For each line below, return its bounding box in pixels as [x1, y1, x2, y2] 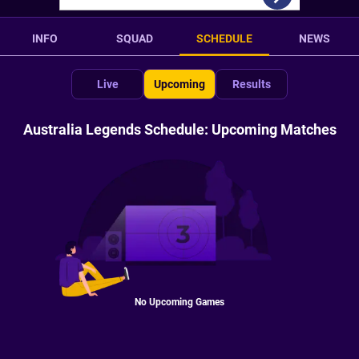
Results [232, 78, 271, 91]
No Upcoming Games [135, 296, 224, 308]
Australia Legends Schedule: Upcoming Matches [22, 121, 337, 138]
